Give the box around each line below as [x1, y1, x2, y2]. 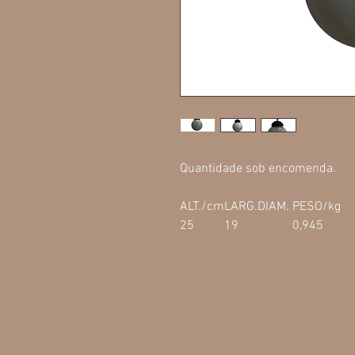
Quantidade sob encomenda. [180, 160, 336, 177]
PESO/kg [292, 198, 341, 215]
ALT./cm [180, 198, 224, 215]
